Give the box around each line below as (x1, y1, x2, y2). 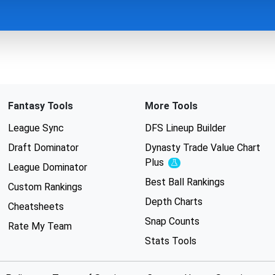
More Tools (144, 100, 198, 112)
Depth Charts (144, 196, 203, 207)
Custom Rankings (7, 181, 82, 193)
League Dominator (7, 161, 87, 173)
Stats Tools (144, 235, 196, 247)
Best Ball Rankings (144, 176, 225, 188)
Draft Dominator (7, 142, 79, 153)
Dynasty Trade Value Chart (144, 142, 260, 153)
